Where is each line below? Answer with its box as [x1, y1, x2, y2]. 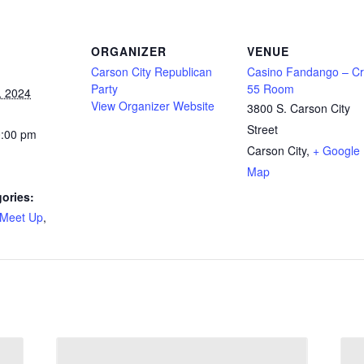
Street [247, 120, 278, 137]
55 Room [247, 80, 294, 97]
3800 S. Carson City [247, 99, 350, 116]
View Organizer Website [91, 97, 214, 114]
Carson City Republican [91, 63, 212, 80]
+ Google [313, 141, 360, 158]
